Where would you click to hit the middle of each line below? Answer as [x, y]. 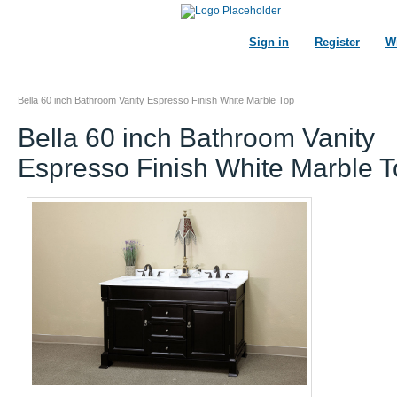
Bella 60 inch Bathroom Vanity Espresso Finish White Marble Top [156, 100]
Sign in [269, 42]
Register [337, 42]
